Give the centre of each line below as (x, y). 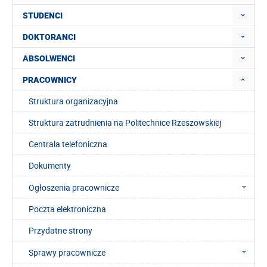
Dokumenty (50, 165)
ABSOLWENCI (49, 58)
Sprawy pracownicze (67, 252)
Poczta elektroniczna (67, 209)
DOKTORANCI (49, 37)
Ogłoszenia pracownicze (74, 187)
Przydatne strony (60, 230)
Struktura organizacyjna (73, 101)
